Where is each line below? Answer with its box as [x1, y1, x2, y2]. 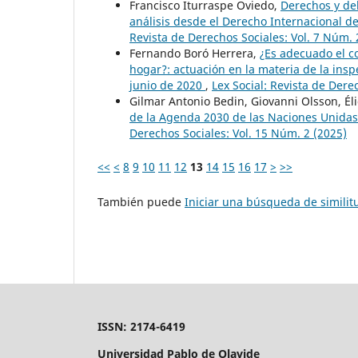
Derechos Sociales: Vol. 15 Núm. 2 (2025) [129, 125, 347, 141]
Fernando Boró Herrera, [129, 45, 260, 61]
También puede [97, 193, 185, 209]
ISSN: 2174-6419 [97, 318, 185, 334]
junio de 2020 [129, 77, 205, 93]
